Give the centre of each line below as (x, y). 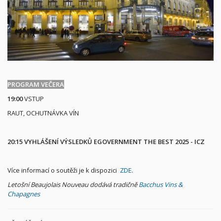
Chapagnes (24, 194)
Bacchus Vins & (161, 184)
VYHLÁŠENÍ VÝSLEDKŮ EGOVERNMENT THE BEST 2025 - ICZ (114, 141)
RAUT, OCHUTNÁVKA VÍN (44, 113)
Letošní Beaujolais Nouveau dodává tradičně (73, 184)
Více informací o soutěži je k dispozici (64, 170)
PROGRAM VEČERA (36, 84)
